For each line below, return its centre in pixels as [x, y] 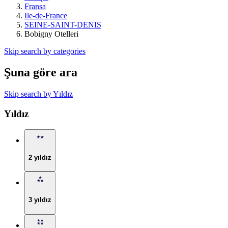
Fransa [35, 6]
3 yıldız [40, 199]
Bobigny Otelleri [51, 34]
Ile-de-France [46, 15]
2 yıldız [40, 157]
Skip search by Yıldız [38, 94]
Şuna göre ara [41, 73]
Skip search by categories [45, 51]
